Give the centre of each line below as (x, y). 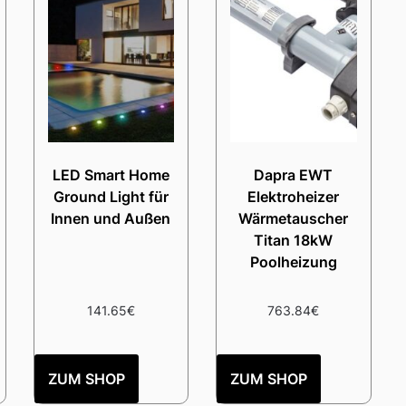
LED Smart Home (111, 174)
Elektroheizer (294, 196)
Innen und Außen (111, 218)
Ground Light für (111, 196)
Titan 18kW (294, 240)
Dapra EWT (294, 174)
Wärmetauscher (294, 218)
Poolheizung (293, 261)
